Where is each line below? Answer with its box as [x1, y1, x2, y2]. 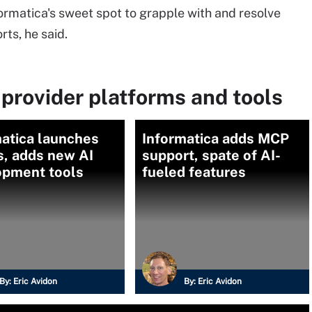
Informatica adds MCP [142, 130, 289, 147]
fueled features [142, 164, 246, 180]
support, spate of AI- [142, 147, 281, 164]
